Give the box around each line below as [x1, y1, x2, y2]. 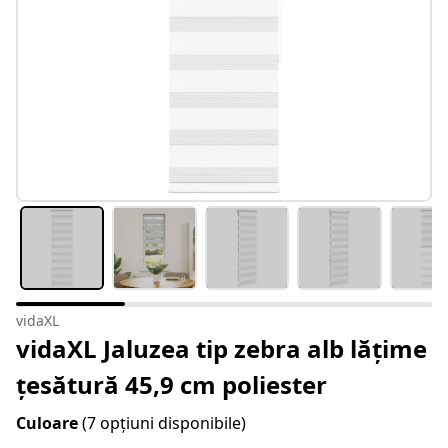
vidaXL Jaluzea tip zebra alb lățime [16, 332, 427, 366]
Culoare [16, 412, 82, 435]
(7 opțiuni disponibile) [82, 412, 246, 435]
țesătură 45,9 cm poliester [16, 368, 327, 402]
